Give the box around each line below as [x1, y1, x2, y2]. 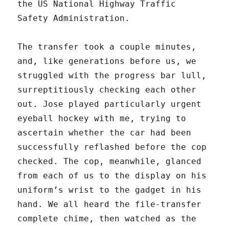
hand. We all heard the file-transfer [17, 199, 202, 210]
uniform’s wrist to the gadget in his [17, 185, 202, 195]
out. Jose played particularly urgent [17, 99, 202, 109]
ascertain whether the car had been [17, 128, 192, 138]
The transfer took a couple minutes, [17, 42, 197, 52]
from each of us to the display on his [17, 171, 207, 181]
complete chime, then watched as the [17, 214, 197, 224]
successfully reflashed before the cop [17, 142, 207, 152]
